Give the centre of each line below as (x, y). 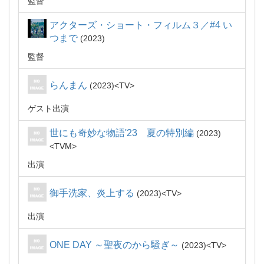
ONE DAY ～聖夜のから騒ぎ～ (114, 245)
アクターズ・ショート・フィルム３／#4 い (141, 25)
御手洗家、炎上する (92, 193)
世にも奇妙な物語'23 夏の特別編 (122, 133)
